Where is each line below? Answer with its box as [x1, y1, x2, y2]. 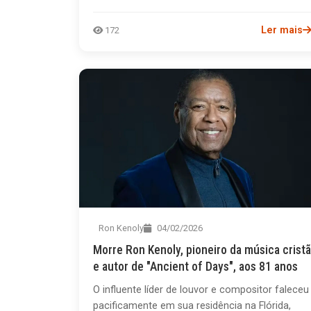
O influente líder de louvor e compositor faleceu [93, 283, 309, 296]
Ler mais [261, 24, 303, 36]
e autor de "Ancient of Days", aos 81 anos [93, 259, 298, 274]
